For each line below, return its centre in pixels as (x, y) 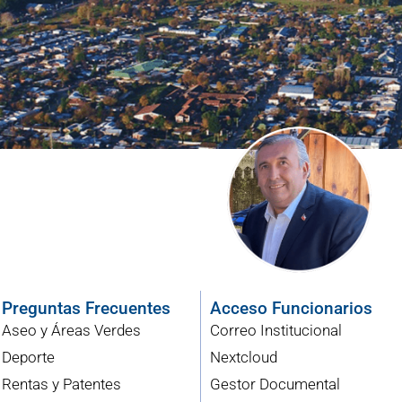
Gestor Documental (275, 385)
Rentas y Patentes (62, 385)
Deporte (29, 358)
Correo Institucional (275, 331)
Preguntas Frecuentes (87, 309)
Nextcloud (243, 358)
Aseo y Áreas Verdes (72, 331)
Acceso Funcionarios (291, 309)
